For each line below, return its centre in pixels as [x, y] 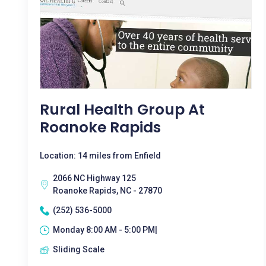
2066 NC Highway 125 [94, 178]
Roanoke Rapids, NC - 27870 [107, 191]
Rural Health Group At [122, 110]
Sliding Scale [79, 249]
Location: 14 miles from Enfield [100, 156]
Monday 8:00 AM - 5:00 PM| [105, 230]
